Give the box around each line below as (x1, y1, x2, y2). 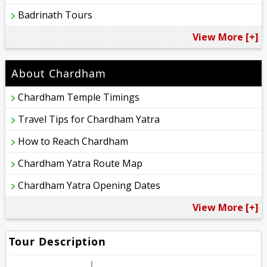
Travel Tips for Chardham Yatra (18, 113, 160, 126)
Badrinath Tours (18, 8, 93, 22)
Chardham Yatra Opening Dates (18, 179, 161, 193)
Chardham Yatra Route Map (18, 157, 143, 170)
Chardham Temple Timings (18, 91, 140, 104)
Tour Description (9, 234, 107, 249)
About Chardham (11, 66, 107, 81)
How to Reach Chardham (18, 135, 129, 148)
